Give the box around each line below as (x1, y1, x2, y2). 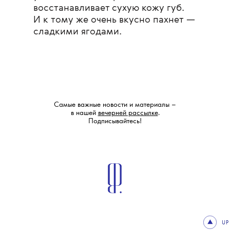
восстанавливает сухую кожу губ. (33, 3, 184, 13)
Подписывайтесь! (88, 118, 142, 126)
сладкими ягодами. (33, 27, 122, 36)
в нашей (70, 109, 98, 118)
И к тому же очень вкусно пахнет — (33, 15, 195, 25)
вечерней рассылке (98, 109, 158, 118)
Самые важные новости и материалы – (54, 101, 176, 109)
